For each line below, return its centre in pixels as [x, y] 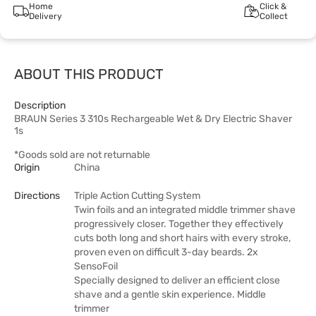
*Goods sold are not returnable [82, 155]
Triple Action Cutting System [137, 196]
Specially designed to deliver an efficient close [177, 280]
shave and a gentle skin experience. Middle [170, 294]
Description [40, 105]
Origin [27, 168]
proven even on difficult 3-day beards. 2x [166, 252]
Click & [273, 6]
